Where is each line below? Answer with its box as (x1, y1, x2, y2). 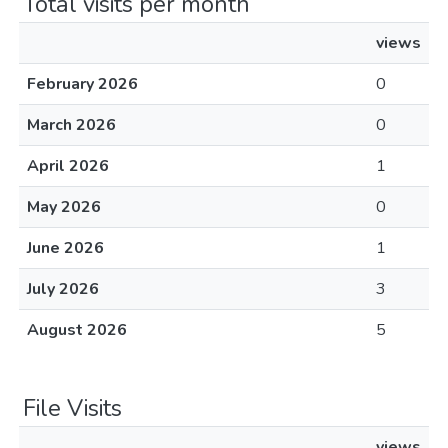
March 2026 (27, 114, 116, 136)
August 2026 (27, 319, 127, 341)
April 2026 (27, 155, 109, 177)
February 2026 (27, 73, 138, 95)
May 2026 (27, 196, 101, 218)
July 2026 (27, 278, 99, 300)
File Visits (23, 392, 122, 424)
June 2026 (27, 237, 104, 259)
